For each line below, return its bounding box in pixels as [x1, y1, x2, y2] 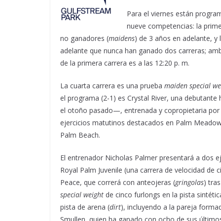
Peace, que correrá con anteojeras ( [60, 177, 175, 187]
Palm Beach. [60, 130, 100, 140]
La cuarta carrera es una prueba [60, 80, 164, 90]
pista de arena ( [60, 202, 110, 212]
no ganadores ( [60, 33, 109, 43]
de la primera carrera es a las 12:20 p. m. [60, 58, 189, 68]
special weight [60, 189, 104, 199]
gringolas [175, 177, 204, 187]
